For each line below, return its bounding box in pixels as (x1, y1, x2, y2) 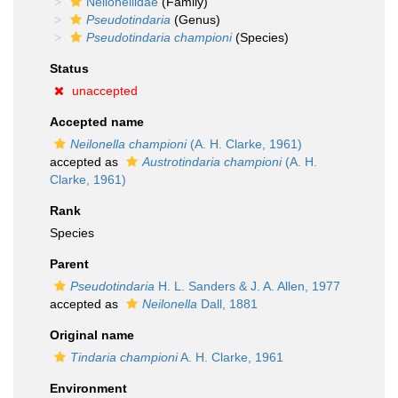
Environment (50, 381, 127, 395)
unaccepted (72, 84, 138, 98)
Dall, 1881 (197, 297, 258, 311)
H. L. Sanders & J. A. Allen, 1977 (155, 279, 340, 293)
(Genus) (171, 12, 220, 27)
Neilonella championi (70, 137, 187, 151)
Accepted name (50, 115, 144, 129)
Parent (50, 257, 89, 271)
